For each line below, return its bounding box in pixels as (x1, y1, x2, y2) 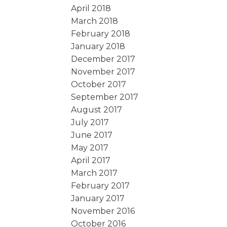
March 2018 (71, 16, 119, 26)
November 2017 (71, 66, 136, 77)
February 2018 (71, 28, 131, 39)
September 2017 (71, 92, 139, 102)
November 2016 (71, 206, 135, 216)
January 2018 (71, 41, 126, 51)
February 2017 (71, 180, 130, 191)
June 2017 (71, 130, 113, 140)
